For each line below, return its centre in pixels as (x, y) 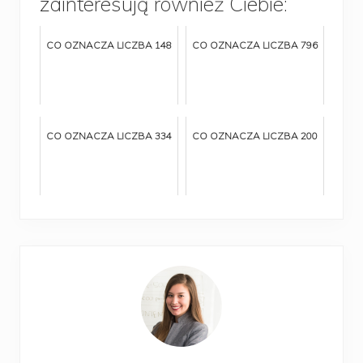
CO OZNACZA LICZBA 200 (255, 135)
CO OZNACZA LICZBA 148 (109, 45)
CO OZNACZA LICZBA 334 (109, 135)
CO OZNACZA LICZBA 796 (255, 45)
